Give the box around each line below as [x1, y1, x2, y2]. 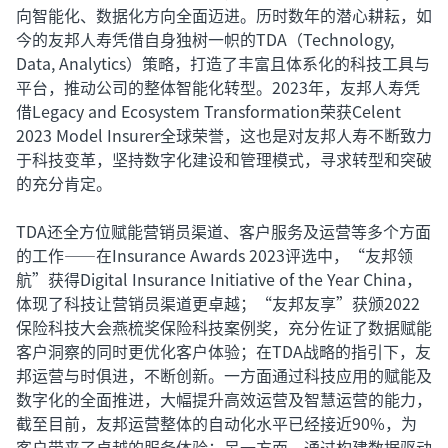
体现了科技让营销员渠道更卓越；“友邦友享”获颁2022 [16, 291, 420, 315]
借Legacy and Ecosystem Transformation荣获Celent [16, 99, 401, 123]
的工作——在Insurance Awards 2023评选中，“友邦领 [16, 243, 413, 267]
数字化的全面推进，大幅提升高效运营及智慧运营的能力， [16, 387, 432, 411]
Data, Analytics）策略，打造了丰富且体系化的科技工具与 [16, 51, 430, 75]
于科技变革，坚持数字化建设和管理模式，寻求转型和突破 [16, 147, 432, 171]
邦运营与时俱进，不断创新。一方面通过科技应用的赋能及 [16, 363, 432, 387]
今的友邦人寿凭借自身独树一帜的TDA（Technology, [16, 27, 394, 51]
